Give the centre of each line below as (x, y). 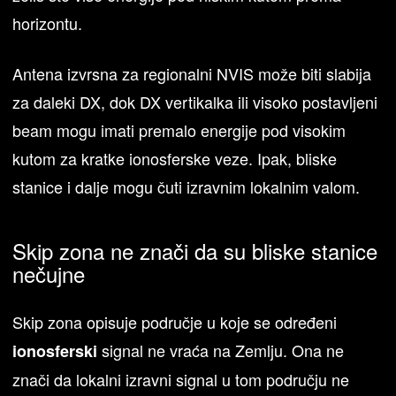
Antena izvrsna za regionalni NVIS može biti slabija (192, 74)
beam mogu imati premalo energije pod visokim (179, 130)
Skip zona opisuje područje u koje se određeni (175, 321)
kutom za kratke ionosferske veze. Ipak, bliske (175, 159)
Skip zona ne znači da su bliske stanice (195, 250)
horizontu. (48, 23)
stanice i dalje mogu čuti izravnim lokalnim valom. (187, 187)
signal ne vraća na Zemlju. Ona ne (221, 350)
